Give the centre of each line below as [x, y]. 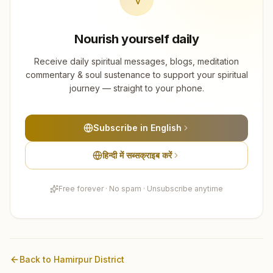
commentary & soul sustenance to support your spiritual [136, 74]
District [108, 259]
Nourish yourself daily [136, 39]
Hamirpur [73, 259]
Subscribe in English [137, 127]
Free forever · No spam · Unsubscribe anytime [141, 188]
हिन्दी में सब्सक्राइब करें [137, 155]
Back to [37, 259]
